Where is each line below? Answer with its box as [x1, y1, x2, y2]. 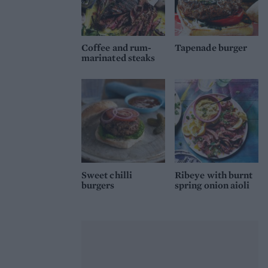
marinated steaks [81, 51, 156, 65]
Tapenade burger [175, 41, 248, 54]
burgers [81, 178, 115, 191]
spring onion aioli [175, 178, 250, 191]
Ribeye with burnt [175, 168, 253, 181]
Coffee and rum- [81, 41, 152, 54]
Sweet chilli [81, 168, 132, 181]
